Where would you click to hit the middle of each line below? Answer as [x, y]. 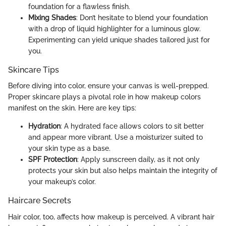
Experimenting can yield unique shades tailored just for [119, 40]
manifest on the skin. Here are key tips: [72, 108]
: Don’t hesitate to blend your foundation [142, 18]
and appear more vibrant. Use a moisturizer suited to [116, 137]
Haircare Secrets [40, 201]
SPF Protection [53, 160]
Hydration [44, 126]
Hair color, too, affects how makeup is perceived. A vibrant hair [111, 217]
